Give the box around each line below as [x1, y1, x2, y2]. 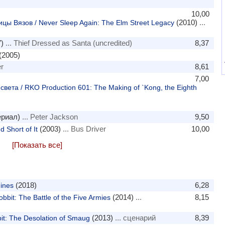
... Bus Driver [60, 125, 106, 133]
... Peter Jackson [20, 113, 78, 121]
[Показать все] [12, 141, 62, 149]
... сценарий [113, 213, 156, 222]
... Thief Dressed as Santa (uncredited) [3, 39, 132, 47]
